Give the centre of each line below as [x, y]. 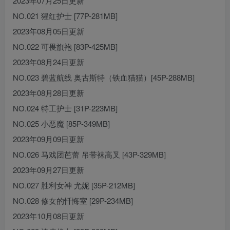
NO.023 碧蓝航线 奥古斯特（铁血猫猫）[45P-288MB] [104, 78]
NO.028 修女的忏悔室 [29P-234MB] [73, 201]
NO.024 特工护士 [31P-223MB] [65, 108]
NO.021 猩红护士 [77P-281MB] [65, 16]
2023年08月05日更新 [49, 31]
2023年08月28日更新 [49, 93]
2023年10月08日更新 [49, 216]
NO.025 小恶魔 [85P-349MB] [61, 124]
